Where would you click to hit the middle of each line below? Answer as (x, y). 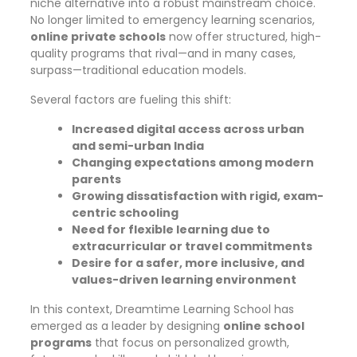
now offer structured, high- (243, 37)
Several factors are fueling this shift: (131, 100)
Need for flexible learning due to (171, 229)
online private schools (98, 37)
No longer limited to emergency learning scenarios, (173, 20)
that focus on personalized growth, (190, 343)
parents (96, 179)
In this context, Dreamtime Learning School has (162, 309)
